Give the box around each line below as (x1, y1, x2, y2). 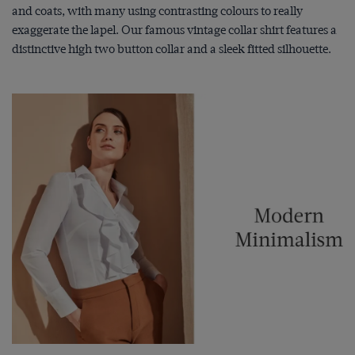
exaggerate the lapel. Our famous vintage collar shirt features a (12, 22, 337, 37)
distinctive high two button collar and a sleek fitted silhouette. (12, 41, 331, 56)
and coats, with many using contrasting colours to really (12, 3, 303, 18)
